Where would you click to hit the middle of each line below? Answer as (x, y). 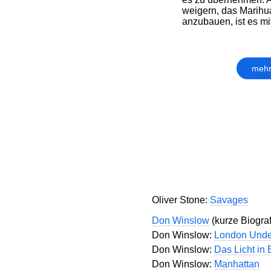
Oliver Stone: (181, 200)
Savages (229, 200)
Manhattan (237, 264)
